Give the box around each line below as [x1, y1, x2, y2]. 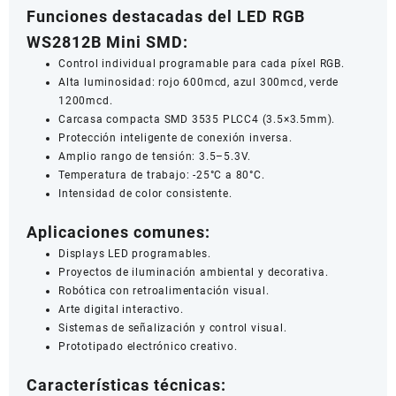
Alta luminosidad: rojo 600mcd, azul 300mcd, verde [58, 76, 339, 89]
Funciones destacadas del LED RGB [27, 7, 305, 27]
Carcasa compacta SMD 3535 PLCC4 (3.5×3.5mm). [58, 113, 336, 126]
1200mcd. [58, 95, 113, 108]
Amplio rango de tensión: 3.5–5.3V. [58, 150, 252, 164]
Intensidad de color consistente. [58, 187, 232, 201]
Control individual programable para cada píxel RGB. [58, 57, 345, 71]
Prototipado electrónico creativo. [58, 340, 238, 354]
